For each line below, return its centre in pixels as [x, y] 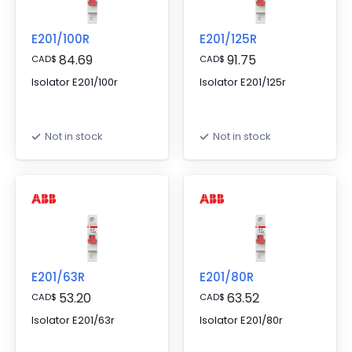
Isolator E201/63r [73, 320]
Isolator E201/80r [241, 320]
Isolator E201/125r [243, 82]
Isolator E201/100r [75, 82]
